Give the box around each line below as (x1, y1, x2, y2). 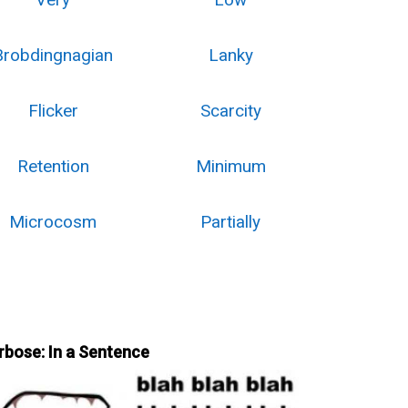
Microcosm (9, 211, 97, 232)
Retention (16, 156, 89, 177)
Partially (200, 211, 261, 232)
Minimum (195, 156, 266, 177)
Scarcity (199, 100, 261, 121)
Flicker (27, 100, 78, 121)
